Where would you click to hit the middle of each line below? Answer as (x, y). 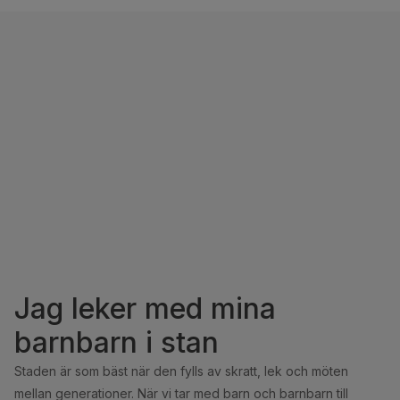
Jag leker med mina (145, 309)
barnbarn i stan (117, 343)
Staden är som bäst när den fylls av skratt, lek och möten (181, 371)
